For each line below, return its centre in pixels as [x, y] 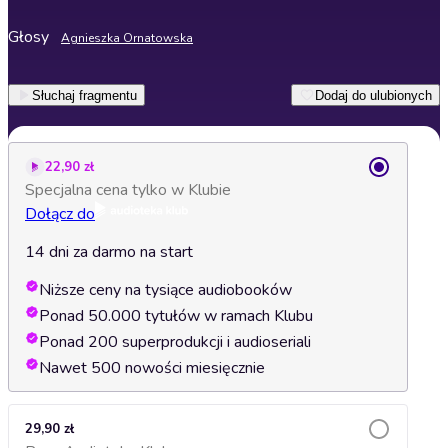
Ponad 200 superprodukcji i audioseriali [175, 342]
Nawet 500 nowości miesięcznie [152, 368]
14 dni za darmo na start [109, 252]
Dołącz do [60, 214]
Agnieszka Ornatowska [127, 38]
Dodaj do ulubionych [373, 95]
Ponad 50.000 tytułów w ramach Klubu [176, 316]
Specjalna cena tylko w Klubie [128, 190]
